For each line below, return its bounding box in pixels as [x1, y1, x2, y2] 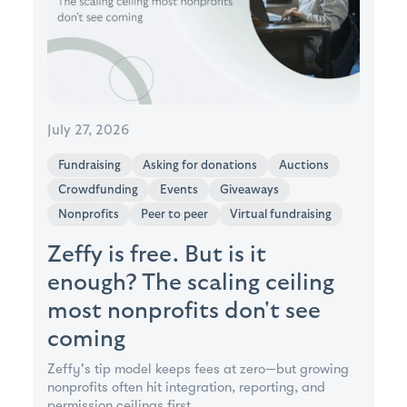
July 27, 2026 [47, 123, 129, 137]
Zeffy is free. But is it [47, 242, 266, 266]
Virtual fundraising [230, 207, 332, 221]
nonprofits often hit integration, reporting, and [47, 378, 325, 395]
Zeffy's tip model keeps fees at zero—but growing [47, 360, 349, 377]
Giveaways [220, 183, 279, 196]
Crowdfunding [58, 183, 138, 196]
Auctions [279, 158, 329, 172]
